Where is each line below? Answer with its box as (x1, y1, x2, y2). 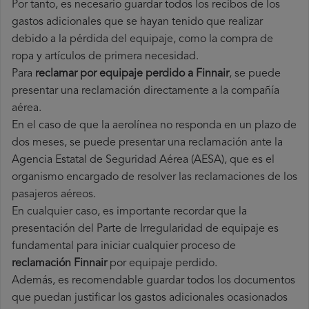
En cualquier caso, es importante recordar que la (12, 206, 247, 218)
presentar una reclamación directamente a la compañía (12, 86, 279, 97)
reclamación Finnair (12, 258, 107, 270)
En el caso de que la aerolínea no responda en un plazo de (12, 120, 297, 132)
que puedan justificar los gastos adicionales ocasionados (12, 292, 288, 304)
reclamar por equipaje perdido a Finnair (35, 68, 229, 80)
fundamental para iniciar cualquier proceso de (12, 241, 236, 252)
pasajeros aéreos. (12, 189, 96, 201)
